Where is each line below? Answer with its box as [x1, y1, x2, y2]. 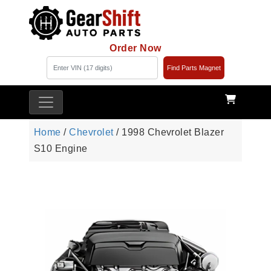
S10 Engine [34, 143, 88, 154]
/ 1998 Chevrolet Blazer [113, 127, 224, 138]
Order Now [109, 43, 162, 54]
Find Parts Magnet [166, 64, 221, 72]
